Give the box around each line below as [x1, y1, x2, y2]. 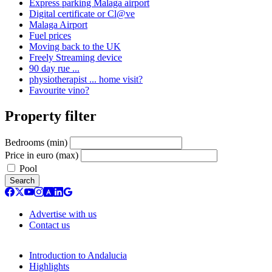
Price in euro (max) [5, 149, 78, 160]
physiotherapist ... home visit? [29, 73, 143, 84]
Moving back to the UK [29, 41, 121, 52]
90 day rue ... [29, 63, 80, 73]
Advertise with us [29, 208, 97, 219]
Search [10, 175, 35, 185]
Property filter [5, 107, 97, 124]
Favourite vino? [29, 84, 89, 95]
